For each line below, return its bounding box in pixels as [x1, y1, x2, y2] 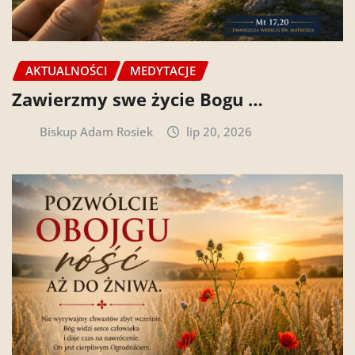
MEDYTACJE [130, 62, 196, 78]
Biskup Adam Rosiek [39, 124, 153, 140]
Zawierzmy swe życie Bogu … [12, 87, 263, 112]
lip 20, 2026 [186, 124, 253, 140]
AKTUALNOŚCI [25, 62, 108, 78]
